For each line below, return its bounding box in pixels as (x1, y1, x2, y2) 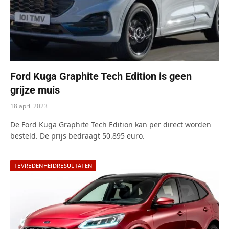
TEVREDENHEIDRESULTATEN (14, 161, 93, 169)
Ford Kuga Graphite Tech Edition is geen (10, 70, 192, 82)
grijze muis (10, 83, 60, 96)
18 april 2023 (10, 101, 48, 110)
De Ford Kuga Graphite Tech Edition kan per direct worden (10, 119, 211, 129)
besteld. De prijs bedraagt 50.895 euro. (10, 130, 145, 141)
